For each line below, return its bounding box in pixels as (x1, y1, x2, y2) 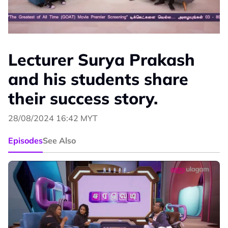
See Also (43, 135, 76, 146)
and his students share (8, 69, 188, 90)
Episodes (8, 135, 43, 146)
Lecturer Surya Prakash (8, 49, 195, 70)
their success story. (8, 88, 158, 109)
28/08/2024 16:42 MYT (8, 113, 98, 124)
